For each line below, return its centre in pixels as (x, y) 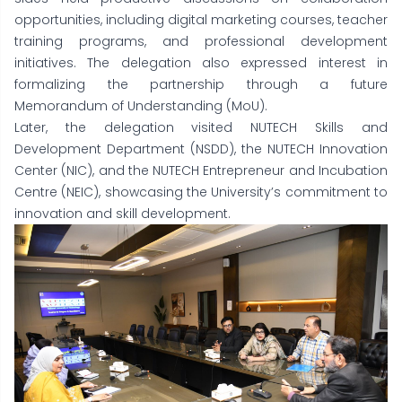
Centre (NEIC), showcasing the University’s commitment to (201, 192)
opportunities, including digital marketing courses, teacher (201, 20)
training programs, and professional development (201, 41)
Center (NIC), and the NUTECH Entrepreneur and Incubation (201, 170)
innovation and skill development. (122, 214)
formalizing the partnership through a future (201, 84)
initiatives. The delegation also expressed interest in (201, 63)
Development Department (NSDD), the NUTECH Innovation (201, 149)
